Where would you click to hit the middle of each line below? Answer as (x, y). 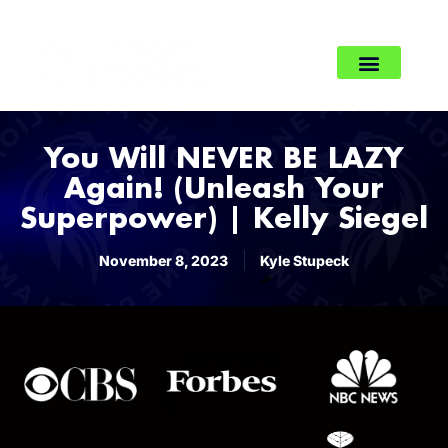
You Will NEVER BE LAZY (224, 160)
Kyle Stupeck (304, 261)
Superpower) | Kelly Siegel (224, 220)
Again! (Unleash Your (224, 190)
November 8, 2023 (163, 261)
